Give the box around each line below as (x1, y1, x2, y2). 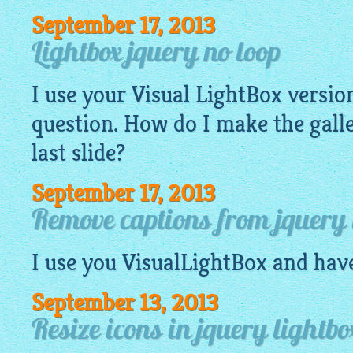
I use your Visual (32, 80, 195, 110)
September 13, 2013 (32, 288, 218, 318)
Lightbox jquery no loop (32, 40, 281, 69)
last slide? (32, 139, 125, 168)
